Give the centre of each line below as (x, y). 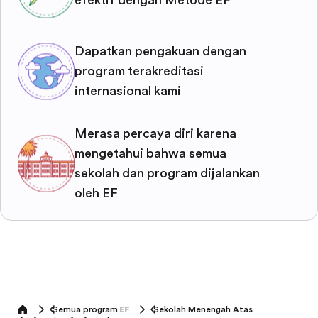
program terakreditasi (139, 71)
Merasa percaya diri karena (155, 133)
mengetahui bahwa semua (150, 153)
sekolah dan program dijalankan (167, 173)
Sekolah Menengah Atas (203, 309)
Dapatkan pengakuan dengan (160, 51)
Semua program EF (91, 309)
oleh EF (96, 193)
